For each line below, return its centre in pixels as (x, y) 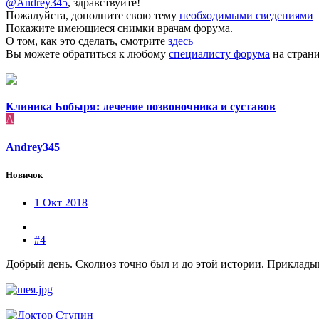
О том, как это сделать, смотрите (87, 41)
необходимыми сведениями (246, 15)
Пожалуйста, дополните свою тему (93, 15)
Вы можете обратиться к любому (87, 53)
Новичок (24, 175)
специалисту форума (219, 53)
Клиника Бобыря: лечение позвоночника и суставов (141, 106)
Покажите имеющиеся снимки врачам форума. (119, 28)
